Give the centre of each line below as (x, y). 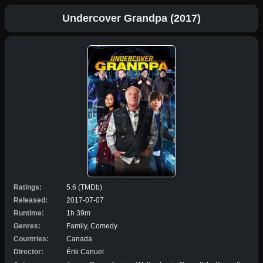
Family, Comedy (92, 226)
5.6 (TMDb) (84, 187)
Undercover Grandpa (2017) (131, 18)
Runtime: (29, 213)
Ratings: (28, 187)
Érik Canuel (85, 252)
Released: (31, 200)
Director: (28, 252)
